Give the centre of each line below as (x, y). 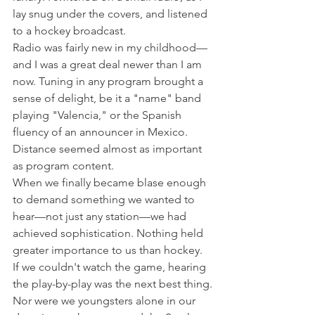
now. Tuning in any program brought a (109, 82)
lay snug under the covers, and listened (111, 14)
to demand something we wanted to (105, 200)
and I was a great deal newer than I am (109, 65)
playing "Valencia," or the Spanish (98, 115)
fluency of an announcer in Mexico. (102, 132)
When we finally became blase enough (111, 183)
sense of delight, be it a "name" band (108, 98)
